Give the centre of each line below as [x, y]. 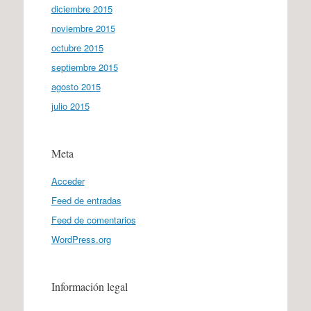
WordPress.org [81, 239]
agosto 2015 [76, 86]
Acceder [68, 180]
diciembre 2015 [82, 8]
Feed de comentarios [93, 219]
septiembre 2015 [84, 67]
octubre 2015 [77, 47]
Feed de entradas [86, 200]
